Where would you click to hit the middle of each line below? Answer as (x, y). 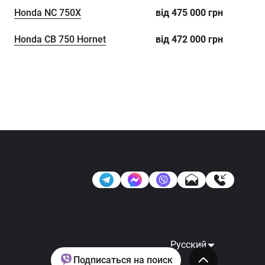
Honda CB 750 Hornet (60, 39)
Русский (188, 245)
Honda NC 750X (48, 13)
